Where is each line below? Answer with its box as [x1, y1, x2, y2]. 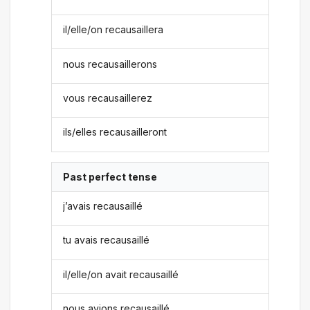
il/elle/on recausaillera [63, 24, 164, 36]
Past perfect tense [63, 170, 158, 183]
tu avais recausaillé [63, 234, 150, 246]
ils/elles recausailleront [63, 126, 167, 138]
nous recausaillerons [63, 57, 158, 70]
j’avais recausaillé [63, 200, 143, 212]
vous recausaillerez [63, 91, 153, 104]
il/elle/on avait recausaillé [63, 268, 179, 280]
